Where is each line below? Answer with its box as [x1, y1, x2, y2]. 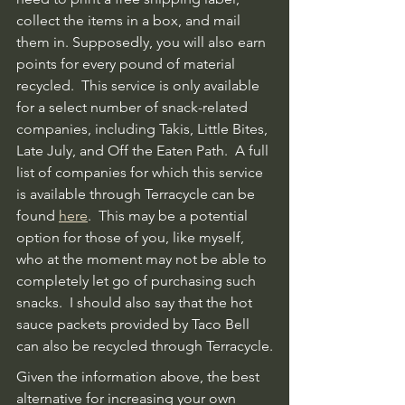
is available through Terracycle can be [16, 184, 259, 202]
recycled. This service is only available [16, 76, 263, 94]
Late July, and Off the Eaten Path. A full [16, 141, 272, 159]
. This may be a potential [88, 206, 251, 224]
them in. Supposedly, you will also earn [16, 33, 269, 51]
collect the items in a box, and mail [16, 11, 244, 29]
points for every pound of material [16, 54, 239, 72]
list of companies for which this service [16, 163, 267, 181]
